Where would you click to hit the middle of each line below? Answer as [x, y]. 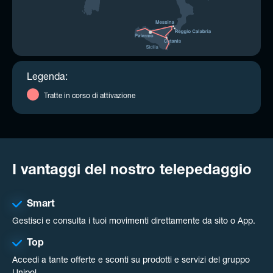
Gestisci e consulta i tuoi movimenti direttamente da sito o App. [134, 222]
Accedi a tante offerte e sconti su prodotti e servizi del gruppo [131, 261]
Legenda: [47, 78]
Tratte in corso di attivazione [90, 96]
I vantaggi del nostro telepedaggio [132, 171]
